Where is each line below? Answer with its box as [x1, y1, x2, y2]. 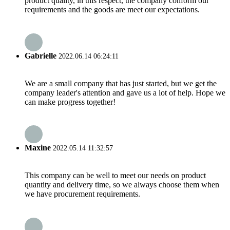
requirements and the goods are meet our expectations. [25, 5, 200, 14]
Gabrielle [25, 51, 56, 60]
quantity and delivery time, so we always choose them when [25, 180, 219, 189]
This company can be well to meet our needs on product [25, 171, 206, 180]
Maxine [25, 143, 51, 152]
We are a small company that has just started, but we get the [25, 79, 217, 88]
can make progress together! [25, 97, 116, 106]
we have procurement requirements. [25, 189, 140, 199]
